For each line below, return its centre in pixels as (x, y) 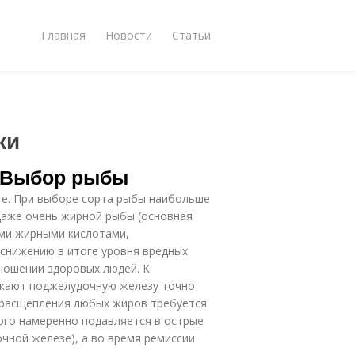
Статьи (191, 35)
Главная (63, 35)
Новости (129, 35)
